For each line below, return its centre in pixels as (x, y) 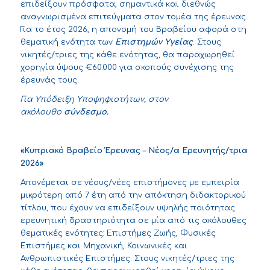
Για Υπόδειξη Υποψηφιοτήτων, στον (94, 100)
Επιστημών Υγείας (154, 42)
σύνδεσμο (85, 112)
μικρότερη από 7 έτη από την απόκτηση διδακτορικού (133, 196)
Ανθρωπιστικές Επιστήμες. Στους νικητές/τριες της (127, 259)
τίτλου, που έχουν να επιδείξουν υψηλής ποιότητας (127, 208)
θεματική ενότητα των (67, 42)
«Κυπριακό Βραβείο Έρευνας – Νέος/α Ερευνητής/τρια (134, 151)
